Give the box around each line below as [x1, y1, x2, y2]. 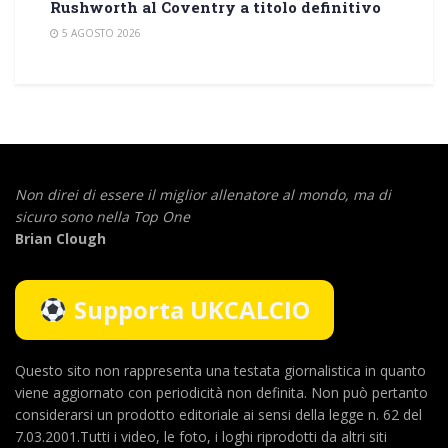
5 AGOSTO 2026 [59, 25, 141, 40]
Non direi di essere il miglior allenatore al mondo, [15, 184, 353, 204]
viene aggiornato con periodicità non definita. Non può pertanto [15, 382, 428, 402]
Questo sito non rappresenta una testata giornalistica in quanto [15, 360, 426, 380]
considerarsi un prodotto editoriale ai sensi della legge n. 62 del [15, 404, 422, 424]
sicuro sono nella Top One [15, 206, 190, 226]
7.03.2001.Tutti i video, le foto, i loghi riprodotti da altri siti [15, 426, 387, 446]
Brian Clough [15, 228, 106, 248]
